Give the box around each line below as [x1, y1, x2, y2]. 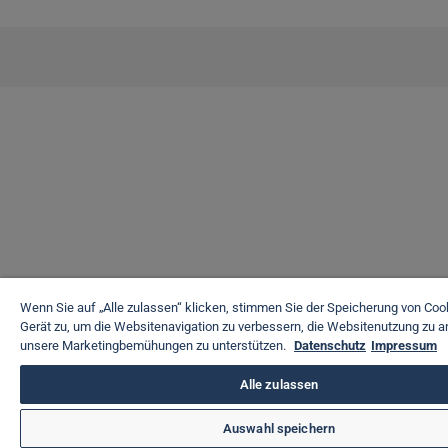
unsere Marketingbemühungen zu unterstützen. [20, 338, 289, 353]
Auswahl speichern [222, 421, 336, 436]
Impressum [371, 338, 437, 353]
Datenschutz [294, 338, 366, 353]
